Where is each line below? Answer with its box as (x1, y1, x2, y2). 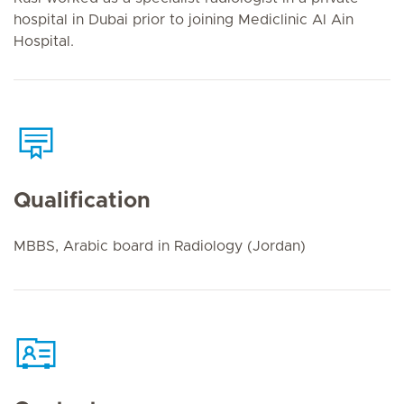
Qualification (14, 189, 151, 212)
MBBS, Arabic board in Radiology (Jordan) (14, 238, 306, 253)
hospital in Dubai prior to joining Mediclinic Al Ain (14, 13, 353, 27)
